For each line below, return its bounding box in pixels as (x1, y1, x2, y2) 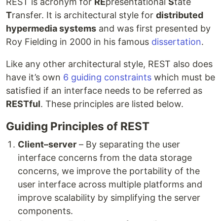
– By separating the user (76, 139, 180, 149)
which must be (151, 72, 215, 82)
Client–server (18, 139, 76, 149)
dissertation (151, 37, 201, 47)
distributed (156, 10, 203, 20)
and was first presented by (96, 23, 211, 34)
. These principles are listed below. (40, 99, 184, 109)
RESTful (6, 99, 40, 109)
